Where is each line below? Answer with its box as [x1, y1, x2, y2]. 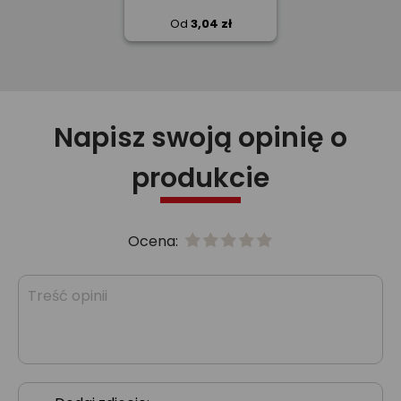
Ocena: [128, 231, 182, 252]
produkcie [132, 159, 269, 197]
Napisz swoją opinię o [54, 119, 347, 157]
